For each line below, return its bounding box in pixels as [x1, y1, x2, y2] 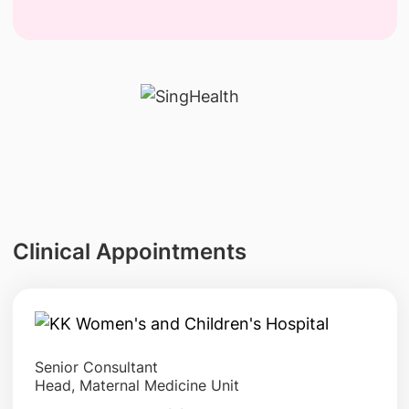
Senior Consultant [34, 358, 158, 377]
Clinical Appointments [12, 237, 246, 265]
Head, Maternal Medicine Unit [34, 376, 239, 395]
